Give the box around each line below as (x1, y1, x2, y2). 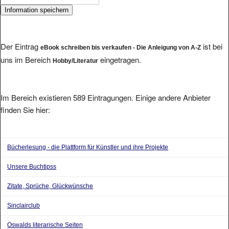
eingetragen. (98, 54, 141, 65)
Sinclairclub (7, 202, 40, 210)
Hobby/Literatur (53, 57, 98, 64)
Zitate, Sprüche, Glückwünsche (7, 182, 94, 190)
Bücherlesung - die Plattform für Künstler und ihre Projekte (7, 144, 169, 151)
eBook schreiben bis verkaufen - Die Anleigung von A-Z (40, 43, 201, 51)
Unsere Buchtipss (7, 163, 57, 171)
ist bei (201, 40, 222, 52)
